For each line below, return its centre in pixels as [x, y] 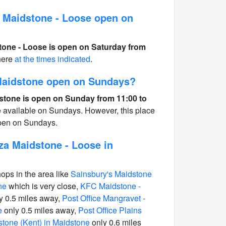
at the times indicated [52, 59]
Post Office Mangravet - [104, 198]
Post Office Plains [110, 210]
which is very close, [43, 186]
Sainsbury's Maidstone [111, 174]
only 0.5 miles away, [40, 210]
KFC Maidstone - [110, 186]
